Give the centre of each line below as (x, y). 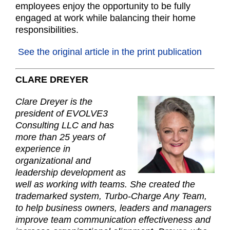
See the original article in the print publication (109, 52)
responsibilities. (47, 30)
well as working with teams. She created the (105, 184)
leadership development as (71, 172)
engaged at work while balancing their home (106, 18)
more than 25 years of (60, 137)
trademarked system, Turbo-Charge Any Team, (111, 196)
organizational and (53, 160)
